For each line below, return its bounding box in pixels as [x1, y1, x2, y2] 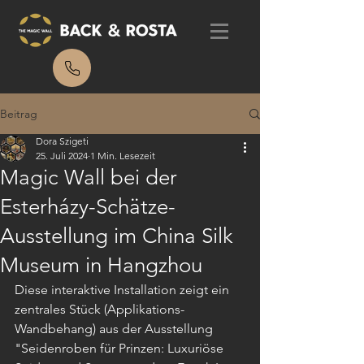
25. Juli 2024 [36, 149, 88, 162]
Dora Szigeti [36, 135, 89, 147]
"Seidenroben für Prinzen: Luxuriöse [15, 340, 227, 356]
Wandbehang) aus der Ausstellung [15, 321, 216, 336]
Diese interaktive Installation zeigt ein [15, 282, 232, 297]
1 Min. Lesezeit [90, 149, 155, 162]
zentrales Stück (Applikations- [15, 301, 184, 317]
